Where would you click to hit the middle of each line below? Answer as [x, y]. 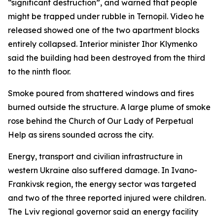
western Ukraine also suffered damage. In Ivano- [103, 170]
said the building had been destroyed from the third [107, 58]
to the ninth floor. [39, 72]
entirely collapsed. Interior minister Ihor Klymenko [103, 44]
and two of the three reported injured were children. [107, 198]
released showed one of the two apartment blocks [104, 30]
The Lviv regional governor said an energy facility [103, 212]
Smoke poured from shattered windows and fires [101, 93]
